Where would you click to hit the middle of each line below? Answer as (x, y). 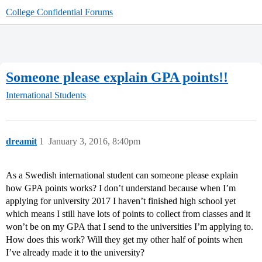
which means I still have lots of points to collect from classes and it (128, 214)
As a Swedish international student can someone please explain (122, 175)
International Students (46, 95)
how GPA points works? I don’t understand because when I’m (121, 188)
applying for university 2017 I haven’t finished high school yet (121, 201)
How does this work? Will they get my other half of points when (124, 240)
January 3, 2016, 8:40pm (94, 142)
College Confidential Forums (59, 12)
